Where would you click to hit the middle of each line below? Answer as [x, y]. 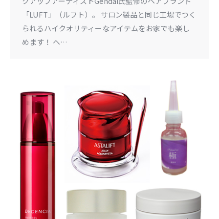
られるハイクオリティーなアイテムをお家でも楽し [106, 28]
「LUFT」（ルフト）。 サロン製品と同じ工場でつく [109, 15]
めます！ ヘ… [45, 42]
